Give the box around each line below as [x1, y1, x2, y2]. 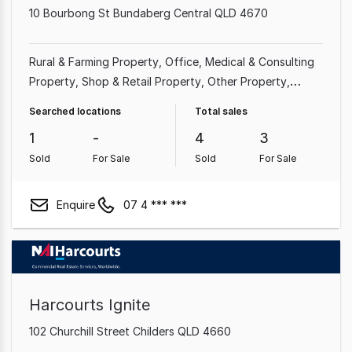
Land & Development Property [121, 114, 278, 127]
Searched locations [29, 105, 121, 117]
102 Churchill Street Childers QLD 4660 [29, 324, 231, 338]
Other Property [207, 75, 287, 88]
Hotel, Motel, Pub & [219, 94, 321, 108]
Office [165, 55, 199, 68]
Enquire [57, 197, 95, 211]
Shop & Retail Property [82, 75, 201, 88]
